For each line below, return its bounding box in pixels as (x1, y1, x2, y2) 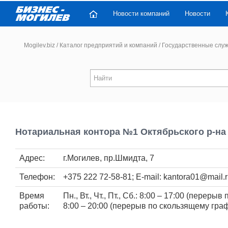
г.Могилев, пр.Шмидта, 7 (63, 154, 154, 162)
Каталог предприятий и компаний (60, 42, 157, 49)
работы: (19, 202, 49, 210)
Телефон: (19, 173, 55, 181)
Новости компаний (113, 10, 169, 17)
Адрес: (19, 154, 45, 162)
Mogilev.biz (24, 42, 55, 49)
